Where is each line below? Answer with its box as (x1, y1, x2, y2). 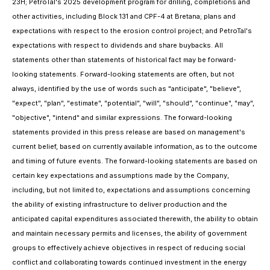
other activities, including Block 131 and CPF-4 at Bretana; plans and (12, 12, 236, 20)
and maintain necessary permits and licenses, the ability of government (12, 229, 247, 237)
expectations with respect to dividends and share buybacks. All (12, 41, 223, 49)
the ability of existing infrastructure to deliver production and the (12, 200, 227, 209)
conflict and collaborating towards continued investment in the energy (12, 258, 246, 266)
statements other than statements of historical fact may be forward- (12, 55, 236, 64)
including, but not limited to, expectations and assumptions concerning (12, 186, 250, 194)
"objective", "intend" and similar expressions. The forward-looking (12, 113, 232, 122)
